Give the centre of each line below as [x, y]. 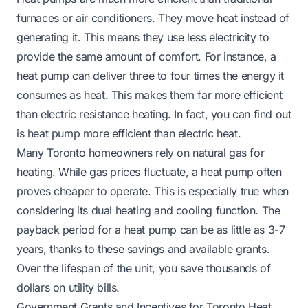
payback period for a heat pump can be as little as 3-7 [151, 229]
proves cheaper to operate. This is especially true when [153, 191]
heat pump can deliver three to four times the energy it [151, 75]
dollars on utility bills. [68, 287]
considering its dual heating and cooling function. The [148, 210]
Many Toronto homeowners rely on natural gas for [141, 152]
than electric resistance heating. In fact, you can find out [154, 114]
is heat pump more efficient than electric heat [127, 133]
